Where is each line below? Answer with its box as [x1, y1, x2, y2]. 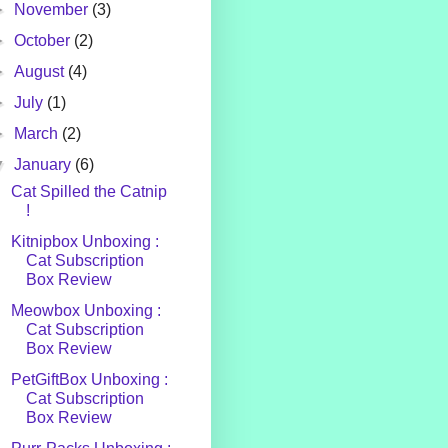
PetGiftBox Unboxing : [10, 371, 168, 389]
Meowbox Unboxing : [10, 302, 161, 320]
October [14, 32, 75, 50]
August [14, 63, 69, 81]
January [14, 156, 76, 174]
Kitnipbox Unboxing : [10, 233, 159, 251]
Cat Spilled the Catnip [10, 183, 167, 201]
